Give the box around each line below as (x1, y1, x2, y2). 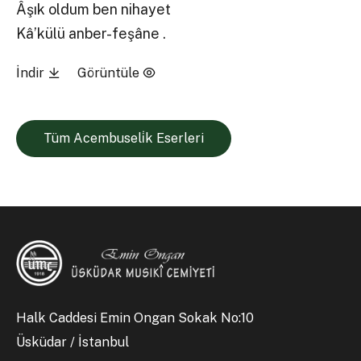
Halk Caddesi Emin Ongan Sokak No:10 (16, 309, 258, 326)
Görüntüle (77, 65, 143, 81)
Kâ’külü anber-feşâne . (16, 24, 167, 42)
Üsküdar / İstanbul (16, 334, 130, 350)
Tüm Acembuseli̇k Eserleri (43, 131, 204, 147)
